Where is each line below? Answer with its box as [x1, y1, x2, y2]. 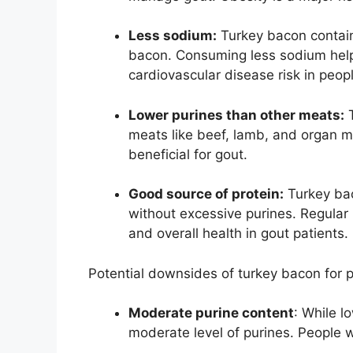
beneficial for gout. [128, 146, 247, 162]
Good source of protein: [128, 186, 284, 203]
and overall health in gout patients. [128, 225, 348, 242]
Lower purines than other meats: [128, 106, 344, 123]
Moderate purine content [128, 305, 294, 321]
